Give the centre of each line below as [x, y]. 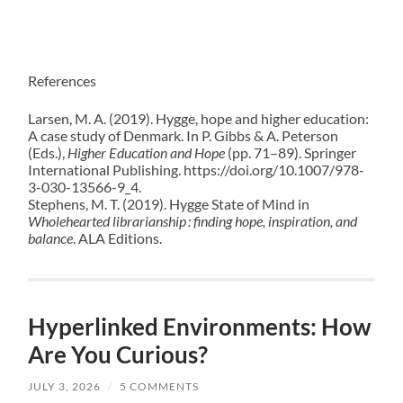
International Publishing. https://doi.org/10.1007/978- [197, 170]
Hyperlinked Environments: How [200, 327]
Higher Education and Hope [147, 153]
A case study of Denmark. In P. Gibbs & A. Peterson [184, 136]
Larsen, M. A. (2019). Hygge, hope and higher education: [199, 119]
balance [51, 238]
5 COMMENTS [160, 387]
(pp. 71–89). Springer [291, 153]
